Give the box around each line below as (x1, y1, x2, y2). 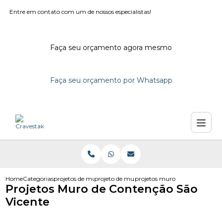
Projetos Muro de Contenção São (5, 182, 198, 196)
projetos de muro (54, 175, 103, 182)
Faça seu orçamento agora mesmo (50, 43, 172, 52)
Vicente (5, 195, 50, 209)
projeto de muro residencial (94, 175, 171, 182)
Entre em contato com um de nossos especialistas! (9, 8, 152, 15)
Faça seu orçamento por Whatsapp (50, 76, 172, 85)
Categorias (23, 175, 54, 182)
